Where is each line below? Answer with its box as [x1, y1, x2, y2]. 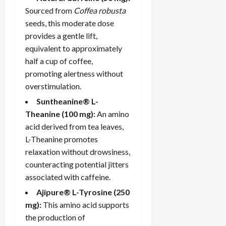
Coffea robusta [74, 5, 126, 15]
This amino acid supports [41, 199, 129, 209]
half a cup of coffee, [25, 55, 93, 66]
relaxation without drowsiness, [25, 146, 130, 156]
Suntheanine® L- [36, 96, 98, 106]
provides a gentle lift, [25, 30, 97, 40]
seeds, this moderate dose [25, 18, 114, 28]
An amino [95, 108, 129, 119]
